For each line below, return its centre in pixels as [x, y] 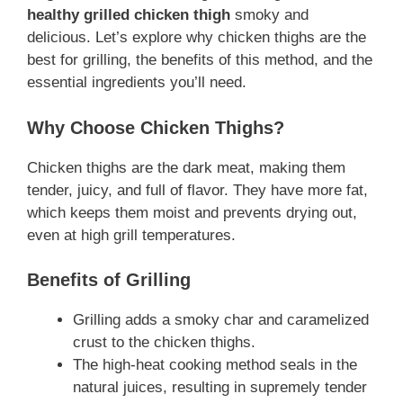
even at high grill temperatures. [131, 235]
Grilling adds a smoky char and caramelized [221, 320]
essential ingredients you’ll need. [137, 83]
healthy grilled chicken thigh [129, 15]
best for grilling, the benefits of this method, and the [200, 60]
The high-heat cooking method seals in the [215, 365]
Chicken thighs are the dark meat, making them [186, 167]
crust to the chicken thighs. [164, 343]
